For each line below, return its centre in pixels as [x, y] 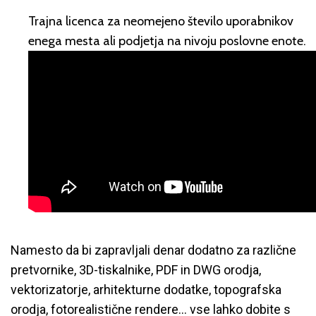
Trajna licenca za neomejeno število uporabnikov [161, 21]
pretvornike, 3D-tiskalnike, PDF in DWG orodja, [136, 270]
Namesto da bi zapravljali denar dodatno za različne [153, 250]
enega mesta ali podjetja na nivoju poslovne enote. [168, 41]
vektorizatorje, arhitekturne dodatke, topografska [146, 290]
